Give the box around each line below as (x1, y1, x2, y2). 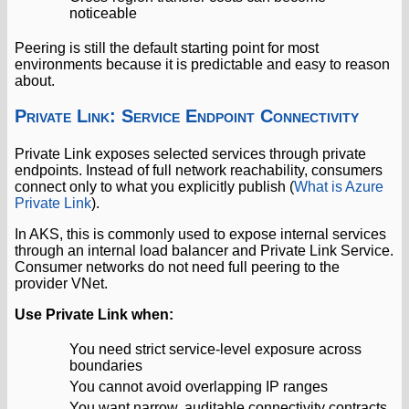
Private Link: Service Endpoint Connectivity (15, 105, 359, 126)
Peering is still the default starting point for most (15, 39, 319, 56)
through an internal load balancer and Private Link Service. (15, 242, 393, 258)
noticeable (69, 5, 137, 21)
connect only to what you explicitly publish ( (15, 178, 294, 194)
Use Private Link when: (15, 306, 173, 322)
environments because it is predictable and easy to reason (15, 56, 390, 72)
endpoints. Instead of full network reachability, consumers (15, 162, 383, 178)
